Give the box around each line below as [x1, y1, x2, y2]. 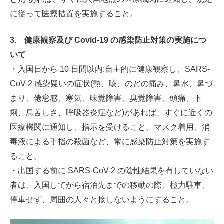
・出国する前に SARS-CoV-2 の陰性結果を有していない [10, 166, 213, 175]
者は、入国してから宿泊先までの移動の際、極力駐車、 [10, 181, 210, 189]
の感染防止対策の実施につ [110, 36, 206, 44]
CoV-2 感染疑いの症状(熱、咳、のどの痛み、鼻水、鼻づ [10, 79, 213, 88]
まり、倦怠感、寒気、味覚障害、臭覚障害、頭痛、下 [10, 94, 202, 102]
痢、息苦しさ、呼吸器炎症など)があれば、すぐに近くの [10, 108, 212, 117]
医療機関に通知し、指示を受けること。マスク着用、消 [10, 123, 210, 131]
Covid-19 [72, 36, 110, 44]
